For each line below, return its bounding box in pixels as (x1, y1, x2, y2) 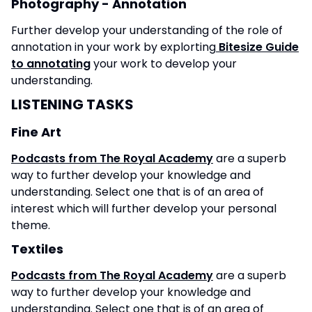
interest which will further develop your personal (11, 200, 276, 217)
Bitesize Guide (216, 38, 299, 55)
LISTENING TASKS (11, 94, 134, 114)
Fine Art (11, 123, 64, 141)
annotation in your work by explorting (11, 38, 216, 55)
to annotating (11, 55, 91, 72)
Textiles (11, 240, 63, 258)
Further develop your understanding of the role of (11, 22, 283, 38)
